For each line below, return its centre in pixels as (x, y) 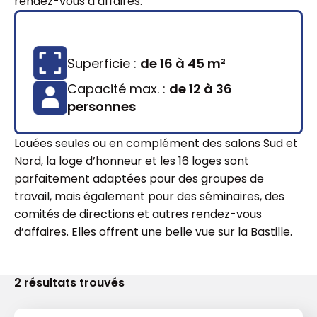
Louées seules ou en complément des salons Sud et (156, 143)
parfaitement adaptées (82, 179)
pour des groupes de (207, 179)
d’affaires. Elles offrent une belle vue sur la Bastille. (153, 232)
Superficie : (104, 63)
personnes (102, 106)
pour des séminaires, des (216, 196)
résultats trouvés (73, 283)
